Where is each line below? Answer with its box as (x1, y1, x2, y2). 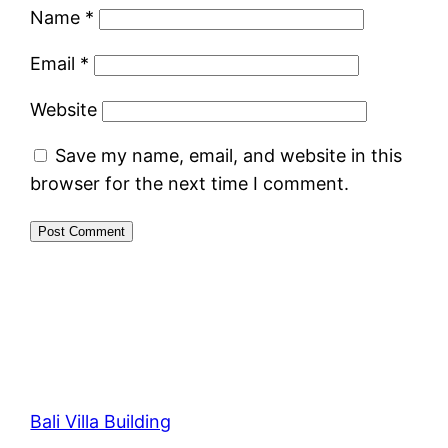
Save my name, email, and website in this (55, 144, 403, 166)
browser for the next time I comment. (30, 172, 350, 194)
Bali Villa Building (30, 410, 172, 432)
